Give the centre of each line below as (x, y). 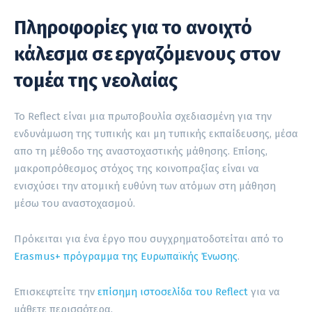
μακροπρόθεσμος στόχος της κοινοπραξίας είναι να (136, 168)
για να (264, 291)
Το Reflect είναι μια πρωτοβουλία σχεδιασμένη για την (143, 116)
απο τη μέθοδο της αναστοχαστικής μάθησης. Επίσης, (141, 151)
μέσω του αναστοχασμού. (75, 203)
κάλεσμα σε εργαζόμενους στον (147, 54)
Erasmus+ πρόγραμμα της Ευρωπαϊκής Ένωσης (126, 256)
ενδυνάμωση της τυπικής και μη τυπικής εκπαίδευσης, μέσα (156, 133)
